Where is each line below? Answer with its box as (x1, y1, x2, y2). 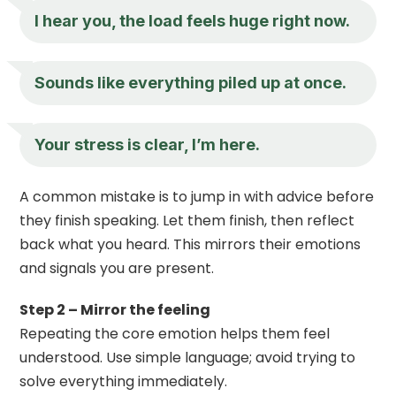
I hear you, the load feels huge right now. (34, 11, 351, 30)
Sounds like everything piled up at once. (34, 72, 347, 92)
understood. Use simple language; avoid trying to (19, 346, 356, 368)
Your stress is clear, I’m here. (34, 134, 261, 154)
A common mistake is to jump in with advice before (19, 186, 375, 207)
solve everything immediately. (19, 370, 228, 392)
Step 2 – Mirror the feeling (19, 299, 211, 320)
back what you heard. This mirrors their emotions (19, 233, 362, 255)
